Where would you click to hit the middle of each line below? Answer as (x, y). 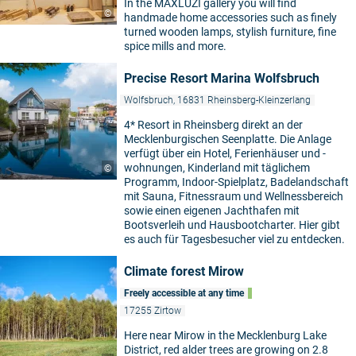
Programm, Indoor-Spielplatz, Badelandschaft (236, 182)
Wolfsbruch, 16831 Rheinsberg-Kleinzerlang (217, 101)
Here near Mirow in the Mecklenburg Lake (225, 336)
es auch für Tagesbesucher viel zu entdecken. (234, 240)
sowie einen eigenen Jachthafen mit (212, 211)
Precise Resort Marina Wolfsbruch (222, 79)
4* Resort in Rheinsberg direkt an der (213, 125)
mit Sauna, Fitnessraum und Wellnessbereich (234, 197)
